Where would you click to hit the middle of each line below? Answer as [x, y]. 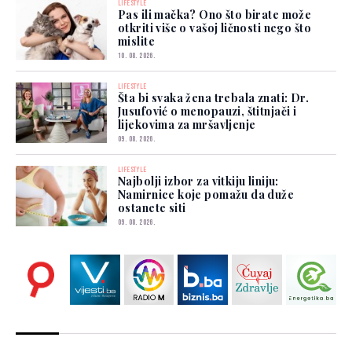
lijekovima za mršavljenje [187, 124]
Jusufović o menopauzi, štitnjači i [207, 111]
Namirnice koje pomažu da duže [206, 194]
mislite [136, 41]
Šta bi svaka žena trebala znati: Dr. [214, 97]
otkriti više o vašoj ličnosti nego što [214, 27]
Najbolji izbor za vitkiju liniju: [198, 181]
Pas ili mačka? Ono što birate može [215, 14]
